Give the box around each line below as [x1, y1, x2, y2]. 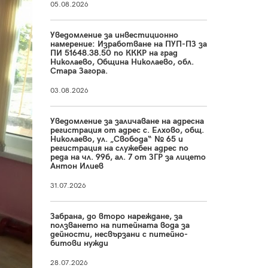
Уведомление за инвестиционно [50, 30, 178, 40]
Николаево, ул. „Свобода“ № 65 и [50, 134, 183, 144]
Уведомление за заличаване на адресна [50, 116, 204, 126]
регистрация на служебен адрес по [50, 143, 188, 153]
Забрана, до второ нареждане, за [50, 211, 182, 221]
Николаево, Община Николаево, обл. [50, 57, 194, 67]
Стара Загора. [50, 66, 108, 76]
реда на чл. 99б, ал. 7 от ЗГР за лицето [50, 152, 206, 162]
